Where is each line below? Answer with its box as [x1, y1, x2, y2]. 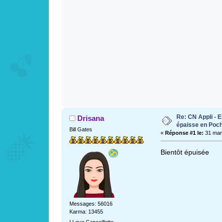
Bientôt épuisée [160, 148, 209, 156]
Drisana [77, 114, 105, 123]
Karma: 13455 [69, 208, 103, 215]
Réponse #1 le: [165, 130, 204, 136]
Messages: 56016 [69, 200, 112, 207]
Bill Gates [69, 126, 92, 133]
